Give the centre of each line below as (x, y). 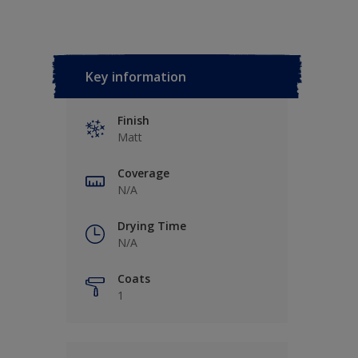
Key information (136, 77)
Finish (133, 120)
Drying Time (152, 226)
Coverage (143, 173)
